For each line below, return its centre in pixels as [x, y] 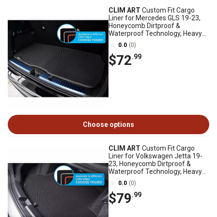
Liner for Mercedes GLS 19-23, [155, 18]
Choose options [108, 124]
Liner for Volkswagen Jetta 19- [155, 156]
